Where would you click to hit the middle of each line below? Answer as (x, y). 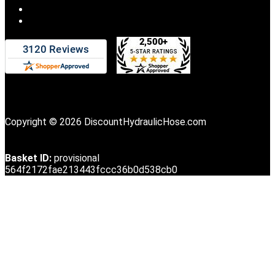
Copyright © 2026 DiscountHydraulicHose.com (106, 122)
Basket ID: (28, 158)
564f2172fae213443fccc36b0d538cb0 (91, 170)
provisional (77, 158)
